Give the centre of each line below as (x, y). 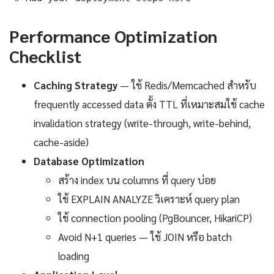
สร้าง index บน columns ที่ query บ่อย (137, 180)
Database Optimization (89, 161)
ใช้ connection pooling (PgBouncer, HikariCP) (155, 217)
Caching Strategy (76, 85)
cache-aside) (61, 142)
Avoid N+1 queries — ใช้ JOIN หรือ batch (145, 236)
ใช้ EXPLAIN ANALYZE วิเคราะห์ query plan (149, 198)
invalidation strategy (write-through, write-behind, (142, 123)
